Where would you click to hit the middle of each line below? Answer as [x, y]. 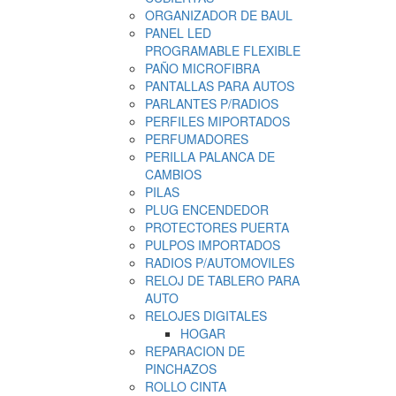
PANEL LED [178, 33]
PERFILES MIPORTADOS [217, 121]
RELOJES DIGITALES [206, 316]
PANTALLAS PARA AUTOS [219, 86]
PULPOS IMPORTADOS [212, 245]
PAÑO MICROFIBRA [202, 68]
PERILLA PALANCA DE [209, 156]
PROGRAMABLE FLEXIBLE [222, 50]
